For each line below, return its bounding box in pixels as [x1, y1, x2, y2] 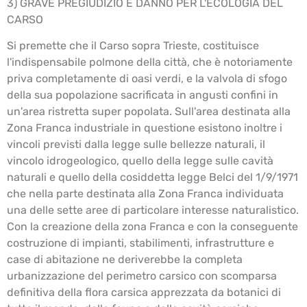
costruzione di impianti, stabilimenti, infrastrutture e [7, 236, 274, 250]
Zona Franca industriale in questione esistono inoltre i [7, 121, 282, 135]
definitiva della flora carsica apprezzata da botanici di [7, 286, 281, 299]
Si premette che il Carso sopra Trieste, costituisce [7, 39, 259, 53]
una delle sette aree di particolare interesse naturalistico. [7, 204, 299, 217]
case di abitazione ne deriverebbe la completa [7, 253, 243, 267]
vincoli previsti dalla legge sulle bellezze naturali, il [7, 138, 265, 151]
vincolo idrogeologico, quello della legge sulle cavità [7, 154, 273, 168]
